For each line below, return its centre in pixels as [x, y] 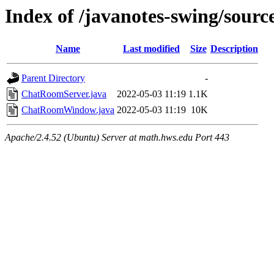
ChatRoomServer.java [64, 94]
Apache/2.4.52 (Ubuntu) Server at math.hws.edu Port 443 [117, 138]
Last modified [151, 49]
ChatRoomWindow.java [68, 110]
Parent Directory [53, 78]
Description [234, 49]
